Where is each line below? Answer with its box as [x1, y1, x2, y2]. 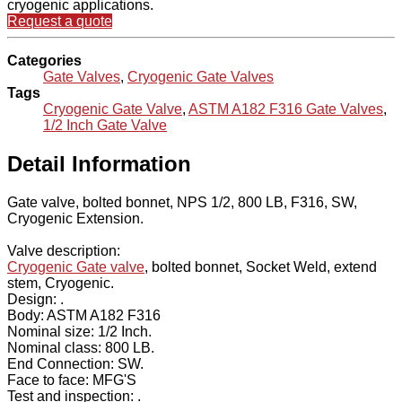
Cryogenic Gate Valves [127, 69, 274, 85]
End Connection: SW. [7, 356, 144, 372]
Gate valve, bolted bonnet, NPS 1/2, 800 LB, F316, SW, [7, 195, 357, 211]
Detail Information [7, 152, 191, 177]
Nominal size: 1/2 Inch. [7, 324, 152, 340]
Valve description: [7, 243, 120, 259]
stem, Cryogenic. [7, 275, 114, 292]
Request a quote [7, 13, 112, 30]
